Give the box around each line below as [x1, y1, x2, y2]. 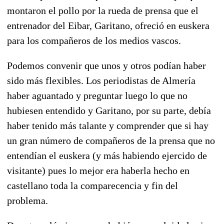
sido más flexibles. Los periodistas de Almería [7, 74, 195, 86]
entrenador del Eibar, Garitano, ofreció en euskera [7, 19, 209, 31]
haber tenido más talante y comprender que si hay [7, 119, 208, 131]
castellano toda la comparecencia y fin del [7, 179, 178, 191]
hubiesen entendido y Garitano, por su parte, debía [7, 104, 211, 116]
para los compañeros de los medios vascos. [7, 34, 181, 46]
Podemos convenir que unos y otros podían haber [7, 59, 206, 71]
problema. [7, 194, 48, 206]
